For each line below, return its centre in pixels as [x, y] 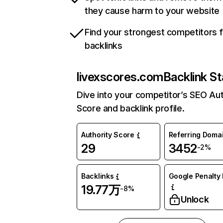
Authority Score [108, 135]
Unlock [195, 200]
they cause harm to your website [152, 11]
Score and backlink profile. [131, 109]
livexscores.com [120, 77]
